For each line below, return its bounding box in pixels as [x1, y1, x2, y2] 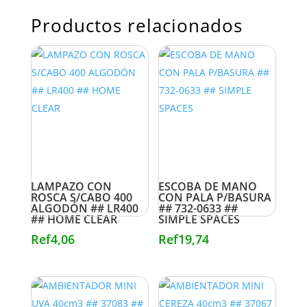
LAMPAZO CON [30, 178, 112, 194]
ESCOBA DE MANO [158, 178, 258, 194]
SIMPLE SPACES [158, 211, 241, 227]
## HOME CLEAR [30, 211, 117, 227]
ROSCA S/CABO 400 [30, 189, 132, 205]
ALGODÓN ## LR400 [30, 200, 138, 216]
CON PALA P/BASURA [158, 189, 272, 205]
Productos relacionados [30, 12, 243, 38]
